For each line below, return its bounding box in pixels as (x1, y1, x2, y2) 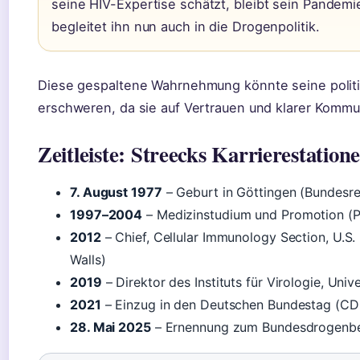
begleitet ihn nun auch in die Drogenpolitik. (51, 18, 320, 35)
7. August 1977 (70, 184, 162, 201)
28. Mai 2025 (70, 319, 151, 336)
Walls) (70, 252, 106, 268)
